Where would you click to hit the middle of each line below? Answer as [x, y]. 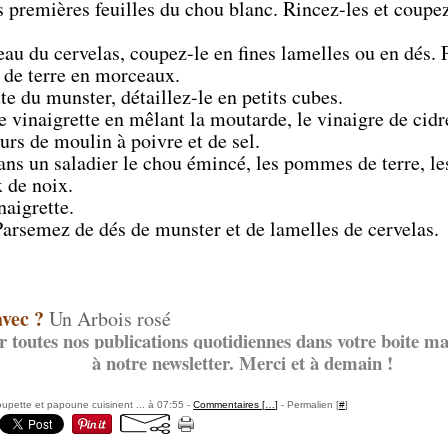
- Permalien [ [308, 404]
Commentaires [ [229, 404]
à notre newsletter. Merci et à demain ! [242, 362]
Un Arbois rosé [110, 318]
